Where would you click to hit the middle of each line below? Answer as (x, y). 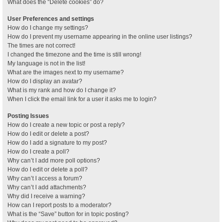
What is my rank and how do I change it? (62, 90)
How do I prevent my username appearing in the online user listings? (100, 36)
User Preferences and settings (51, 19)
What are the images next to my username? (66, 72)
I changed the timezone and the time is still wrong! (74, 54)
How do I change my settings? (48, 28)
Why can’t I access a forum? (45, 178)
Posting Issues (28, 116)
